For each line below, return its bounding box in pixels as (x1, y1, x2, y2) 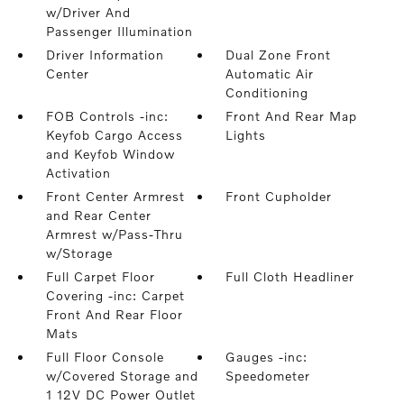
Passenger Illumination (45, 23, 193, 39)
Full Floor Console (45, 349, 164, 364)
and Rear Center (45, 207, 151, 223)
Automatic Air (225, 66, 315, 81)
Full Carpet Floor (45, 269, 155, 284)
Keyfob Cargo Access (45, 127, 183, 142)
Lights (225, 127, 267, 142)
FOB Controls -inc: (45, 108, 169, 124)
